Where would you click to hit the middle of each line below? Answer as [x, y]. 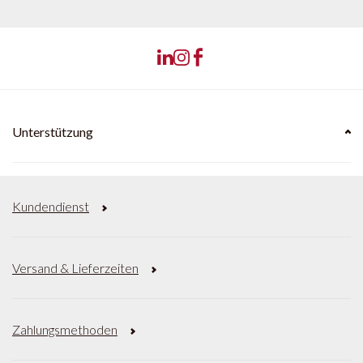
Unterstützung [53, 132]
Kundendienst [51, 206]
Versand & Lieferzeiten [75, 268]
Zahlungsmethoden [65, 329]
